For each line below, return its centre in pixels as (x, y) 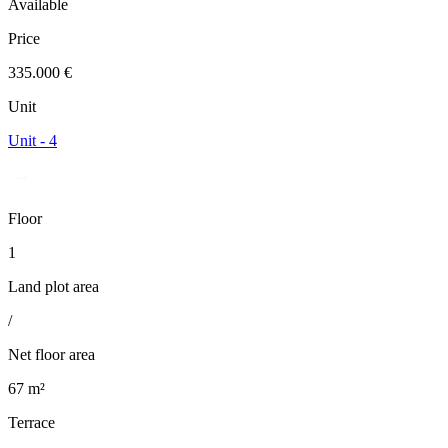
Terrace (31, 423)
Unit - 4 (32, 141)
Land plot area (53, 287)
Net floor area (51, 355)
